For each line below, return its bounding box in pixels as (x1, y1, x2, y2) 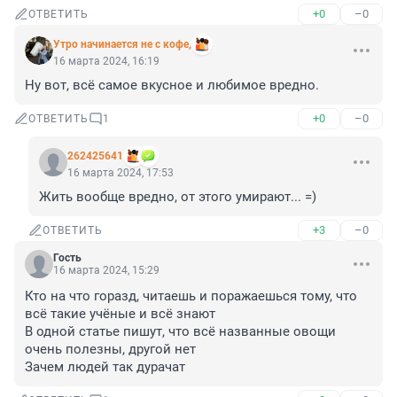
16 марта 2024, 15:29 (53, 264, 160, 277)
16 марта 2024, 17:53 (67, 167, 174, 180)
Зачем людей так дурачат (25, 359, 185, 376)
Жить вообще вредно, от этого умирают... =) (39, 189, 316, 206)
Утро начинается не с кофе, (53, 38, 191, 51)
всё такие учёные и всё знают (25, 306, 215, 323)
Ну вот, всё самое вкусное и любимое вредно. (25, 77, 319, 94)
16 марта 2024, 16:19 (53, 55, 160, 68)
